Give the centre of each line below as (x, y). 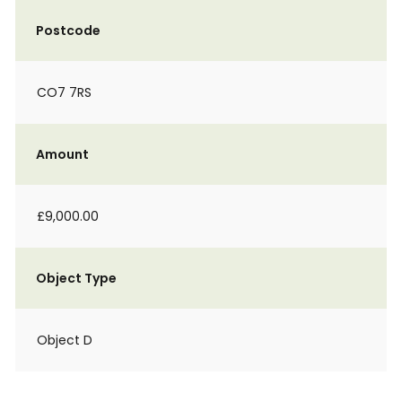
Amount (62, 154)
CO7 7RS (64, 92)
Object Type (76, 278)
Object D (65, 340)
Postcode (68, 31)
